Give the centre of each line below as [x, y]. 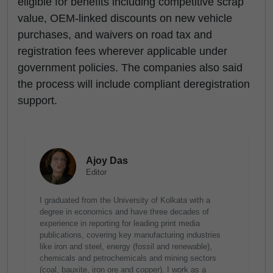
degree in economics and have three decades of [124, 212]
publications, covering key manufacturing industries [130, 235]
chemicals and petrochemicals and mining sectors [128, 258]
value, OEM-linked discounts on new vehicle [125, 18]
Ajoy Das [107, 161]
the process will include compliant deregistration [134, 84]
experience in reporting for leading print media [120, 223]
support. [37, 101]
